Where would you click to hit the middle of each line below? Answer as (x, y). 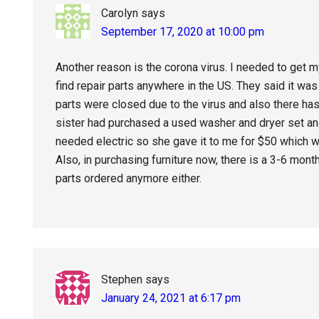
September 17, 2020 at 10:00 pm (183, 32)
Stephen (122, 279)
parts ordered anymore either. (129, 178)
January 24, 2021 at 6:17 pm (171, 298)
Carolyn (120, 13)
